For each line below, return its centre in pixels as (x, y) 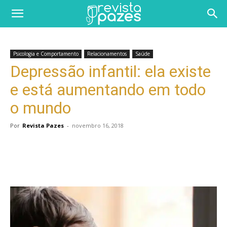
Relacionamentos (107, 54)
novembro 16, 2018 (98, 125)
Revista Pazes (43, 125)
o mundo (41, 108)
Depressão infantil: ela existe (110, 71)
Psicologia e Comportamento (46, 54)
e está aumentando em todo (108, 90)
